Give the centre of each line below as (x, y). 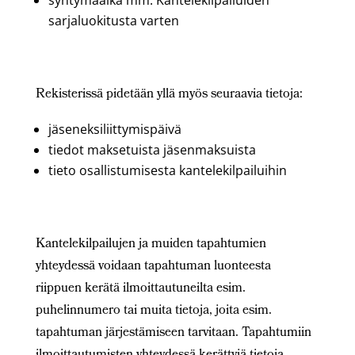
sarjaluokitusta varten (113, 21)
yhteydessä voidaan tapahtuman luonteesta (153, 267)
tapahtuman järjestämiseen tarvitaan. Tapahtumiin (173, 333)
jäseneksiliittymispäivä (115, 129)
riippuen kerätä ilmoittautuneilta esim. (140, 289)
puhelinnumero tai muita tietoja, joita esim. (153, 311)
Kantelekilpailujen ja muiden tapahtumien (151, 244)
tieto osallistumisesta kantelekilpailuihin (167, 170)
